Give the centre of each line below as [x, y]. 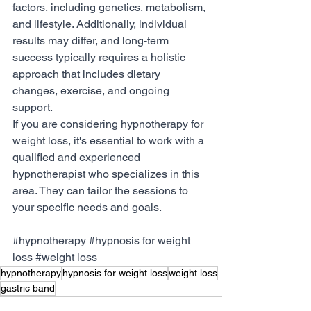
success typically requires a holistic [100, 57]
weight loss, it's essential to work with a [110, 141]
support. [33, 107]
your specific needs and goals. [87, 207]
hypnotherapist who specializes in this [107, 174]
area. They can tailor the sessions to [102, 191]
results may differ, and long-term [92, 41]
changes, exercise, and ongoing [92, 91]
